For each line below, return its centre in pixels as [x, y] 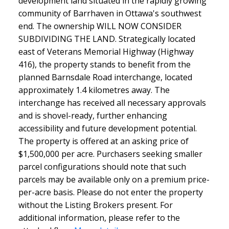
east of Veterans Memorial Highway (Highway [106, 51]
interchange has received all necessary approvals [112, 102]
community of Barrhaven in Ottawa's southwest [110, 13]
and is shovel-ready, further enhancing [93, 115]
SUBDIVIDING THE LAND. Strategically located [107, 39]
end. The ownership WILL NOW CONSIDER [100, 26]
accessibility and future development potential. [107, 128]
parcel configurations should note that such [102, 166]
